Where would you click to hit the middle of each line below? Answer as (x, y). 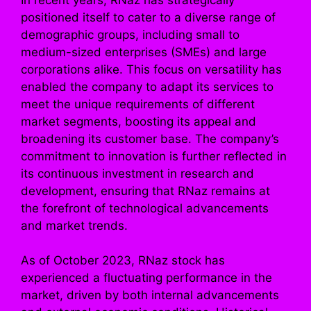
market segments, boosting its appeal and (138, 121)
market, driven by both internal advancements (150, 295)
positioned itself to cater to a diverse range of (148, 17)
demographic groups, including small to (130, 34)
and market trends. (74, 225)
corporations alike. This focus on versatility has (151, 69)
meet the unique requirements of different (138, 104)
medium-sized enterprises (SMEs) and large (144, 52)
